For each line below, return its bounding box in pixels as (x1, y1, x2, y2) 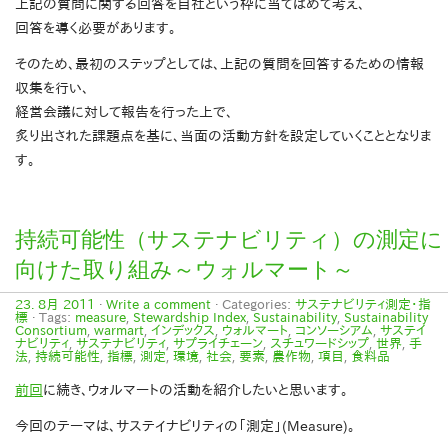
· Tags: (28, 311, 75, 325)
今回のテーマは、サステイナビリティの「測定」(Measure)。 (15, 419, 355, 434)
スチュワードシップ (270, 337, 369, 351)
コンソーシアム (295, 324, 373, 338)
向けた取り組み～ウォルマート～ (15, 257, 354, 283)
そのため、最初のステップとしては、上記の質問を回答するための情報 (15, 57, 424, 72)
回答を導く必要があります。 (15, 21, 176, 36)
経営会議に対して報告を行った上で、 (15, 105, 233, 120)
